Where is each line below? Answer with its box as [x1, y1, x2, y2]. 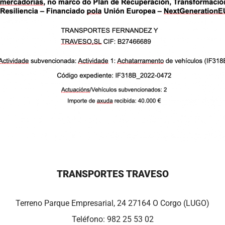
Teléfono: [71, 214, 107, 224]
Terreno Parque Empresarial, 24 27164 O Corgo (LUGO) [16, 198, 209, 208]
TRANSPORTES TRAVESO [56, 168, 169, 180]
